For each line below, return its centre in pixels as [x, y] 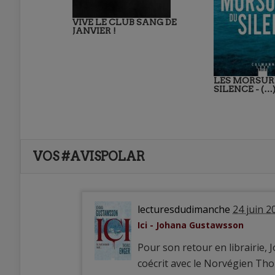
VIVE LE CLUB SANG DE [125, 22]
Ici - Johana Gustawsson [191, 225]
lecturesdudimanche [184, 210]
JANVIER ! [94, 31]
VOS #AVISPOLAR [89, 157]
